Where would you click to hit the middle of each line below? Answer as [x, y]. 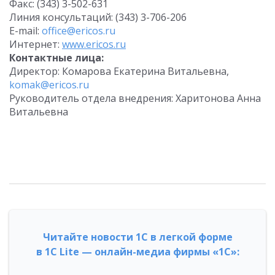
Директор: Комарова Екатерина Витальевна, [119, 71]
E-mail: [25, 31]
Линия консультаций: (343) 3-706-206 [98, 17]
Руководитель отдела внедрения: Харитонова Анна [135, 98]
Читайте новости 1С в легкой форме [137, 237]
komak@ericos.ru [49, 85]
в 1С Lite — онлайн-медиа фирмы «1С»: [137, 252]
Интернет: [36, 44]
